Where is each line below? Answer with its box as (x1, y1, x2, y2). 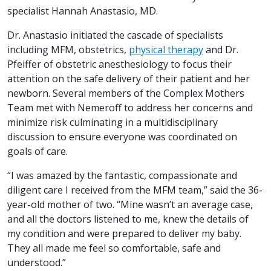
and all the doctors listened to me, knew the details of (7, 212, 249, 226)
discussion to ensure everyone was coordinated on (7, 130, 237, 144)
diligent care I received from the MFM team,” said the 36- (7, 183, 263, 197)
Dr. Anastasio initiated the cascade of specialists (7, 28, 223, 42)
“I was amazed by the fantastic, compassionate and (7, 169, 237, 183)
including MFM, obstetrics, (7, 43, 129, 57)
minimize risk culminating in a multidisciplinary (7, 116, 218, 129)
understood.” (7, 256, 66, 270)
